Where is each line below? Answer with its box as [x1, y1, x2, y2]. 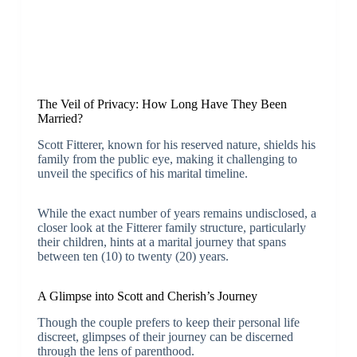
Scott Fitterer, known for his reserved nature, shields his [37, 137, 316, 151]
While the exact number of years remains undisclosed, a [37, 206, 316, 220]
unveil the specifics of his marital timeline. [37, 166, 248, 180]
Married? [37, 111, 83, 125]
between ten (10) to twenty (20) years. [37, 249, 229, 263]
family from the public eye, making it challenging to [37, 151, 297, 166]
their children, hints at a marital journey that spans [37, 234, 286, 249]
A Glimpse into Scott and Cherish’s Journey [37, 288, 257, 303]
